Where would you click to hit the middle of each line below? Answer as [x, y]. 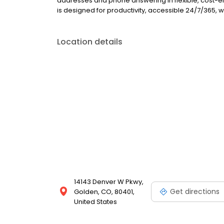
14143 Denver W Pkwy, [109, 182]
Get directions [195, 191]
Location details [90, 42]
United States [95, 202]
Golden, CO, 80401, [104, 192]
